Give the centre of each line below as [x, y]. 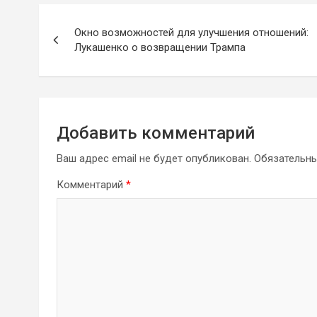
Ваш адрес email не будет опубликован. [154, 158]
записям [83, 75]
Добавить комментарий [156, 133]
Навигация [95, 17]
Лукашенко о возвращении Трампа [160, 47]
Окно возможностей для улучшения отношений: [191, 32]
